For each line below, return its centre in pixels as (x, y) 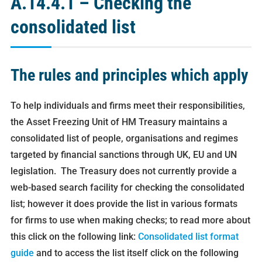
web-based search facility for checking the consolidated (127, 188)
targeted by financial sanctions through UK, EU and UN (123, 155)
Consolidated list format (188, 237)
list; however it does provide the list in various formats (124, 204)
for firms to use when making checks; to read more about (130, 220)
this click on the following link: (74, 237)
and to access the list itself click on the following (136, 253)
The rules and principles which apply (131, 75)
